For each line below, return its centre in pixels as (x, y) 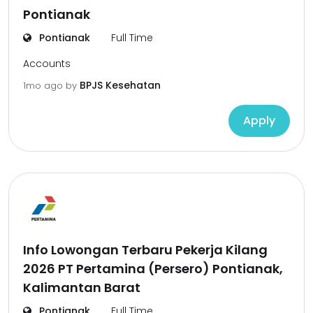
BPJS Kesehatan (120, 85)
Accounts (47, 64)
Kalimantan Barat (82, 287)
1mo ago (44, 86)
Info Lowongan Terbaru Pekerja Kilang (145, 250)
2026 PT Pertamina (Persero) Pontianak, (153, 269)
